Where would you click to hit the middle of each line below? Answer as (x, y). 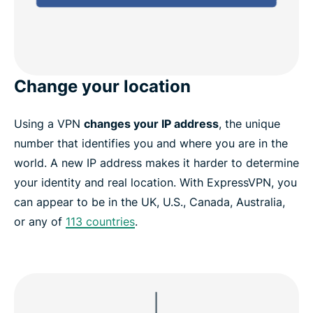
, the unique (249, 124)
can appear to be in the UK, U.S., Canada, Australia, (150, 202)
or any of (40, 222)
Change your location (102, 87)
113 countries (100, 222)
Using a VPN (49, 124)
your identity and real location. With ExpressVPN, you (155, 183)
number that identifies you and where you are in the (151, 144)
